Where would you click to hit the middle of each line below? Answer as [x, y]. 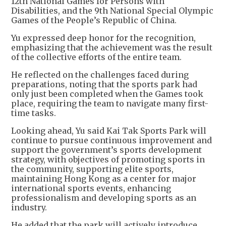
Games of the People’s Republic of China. [94, 20]
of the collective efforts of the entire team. [96, 57]
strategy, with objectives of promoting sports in [108, 159]
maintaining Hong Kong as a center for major [104, 178]
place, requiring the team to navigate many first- [110, 103]
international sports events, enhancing [91, 188]
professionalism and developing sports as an [104, 197]
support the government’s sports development [106, 150]
